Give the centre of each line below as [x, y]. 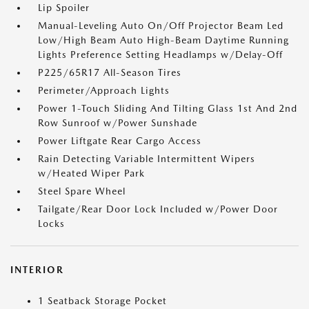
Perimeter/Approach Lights [104, 91]
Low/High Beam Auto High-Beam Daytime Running [163, 40]
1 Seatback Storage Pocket [102, 301]
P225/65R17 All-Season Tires [110, 73]
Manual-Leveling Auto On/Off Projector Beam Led [161, 26]
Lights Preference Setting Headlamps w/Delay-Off [160, 55]
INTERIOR [37, 270]
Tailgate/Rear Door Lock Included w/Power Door [158, 209]
